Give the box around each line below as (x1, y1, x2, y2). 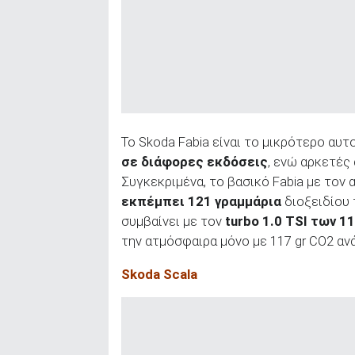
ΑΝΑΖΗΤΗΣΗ (57, 10, 129, 21)
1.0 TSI (262, 212, 307, 229)
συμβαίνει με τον (121, 212, 225, 229)
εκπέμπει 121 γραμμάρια (121, 193, 281, 209)
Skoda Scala (121, 265, 197, 282)
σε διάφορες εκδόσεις (121, 153, 268, 170)
